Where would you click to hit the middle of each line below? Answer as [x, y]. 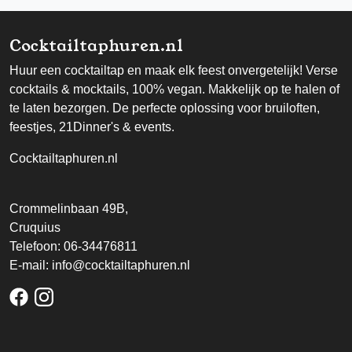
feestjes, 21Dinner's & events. [92, 127]
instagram [86, 296]
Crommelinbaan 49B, [69, 209]
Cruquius [35, 227]
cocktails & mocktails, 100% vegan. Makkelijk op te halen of [174, 89]
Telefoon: [37, 246]
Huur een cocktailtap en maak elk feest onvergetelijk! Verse [174, 70]
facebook [59, 296]
